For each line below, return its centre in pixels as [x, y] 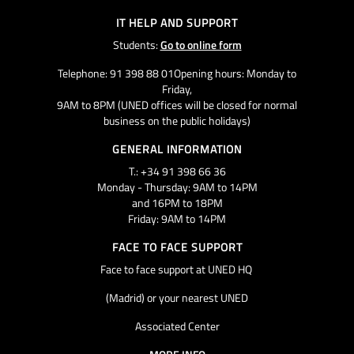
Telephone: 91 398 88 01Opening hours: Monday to [177, 73]
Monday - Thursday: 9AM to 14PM [177, 186]
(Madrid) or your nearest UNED [177, 297]
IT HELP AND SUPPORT [177, 22]
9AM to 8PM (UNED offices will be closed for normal [177, 104]
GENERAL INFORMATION [177, 149]
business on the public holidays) [177, 120]
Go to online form [201, 44]
